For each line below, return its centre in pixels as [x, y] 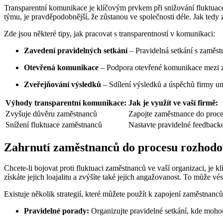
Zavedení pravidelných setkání [76, 50]
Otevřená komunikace [61, 67]
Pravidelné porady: [56, 211]
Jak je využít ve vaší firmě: [173, 103]
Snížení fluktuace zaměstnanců [54, 124]
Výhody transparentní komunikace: [66, 103]
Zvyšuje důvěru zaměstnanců [51, 113]
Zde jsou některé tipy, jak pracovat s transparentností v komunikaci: [110, 33]
